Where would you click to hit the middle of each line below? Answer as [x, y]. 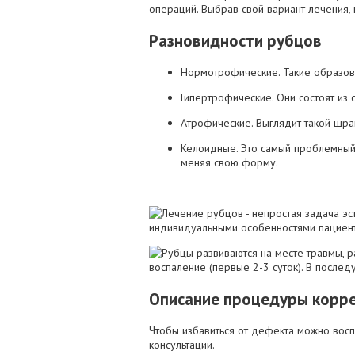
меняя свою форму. [229, 163]
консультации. [182, 345]
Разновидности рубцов [235, 40]
